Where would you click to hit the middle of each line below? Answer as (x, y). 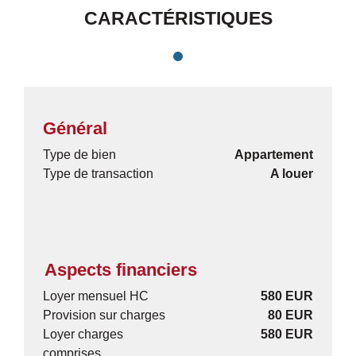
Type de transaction (98, 174)
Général (75, 129)
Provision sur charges (104, 315)
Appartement (274, 155)
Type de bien (79, 155)
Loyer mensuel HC (96, 296)
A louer (292, 174)
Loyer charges (83, 335)
